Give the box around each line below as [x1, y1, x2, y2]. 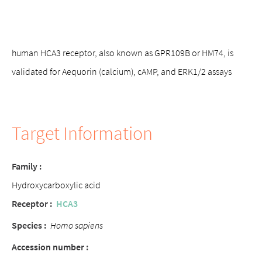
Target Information [12, 122, 153, 145]
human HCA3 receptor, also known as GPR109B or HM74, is [12, 47, 233, 58]
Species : [12, 219, 46, 231]
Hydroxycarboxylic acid [12, 179, 101, 191]
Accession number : [12, 241, 88, 253]
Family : [12, 160, 42, 172]
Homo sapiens [50, 219, 103, 231]
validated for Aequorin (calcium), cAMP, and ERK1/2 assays [12, 65, 232, 77]
